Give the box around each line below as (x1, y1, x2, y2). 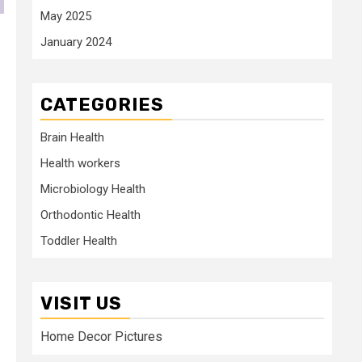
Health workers (40, 155, 120, 170)
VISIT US (40, 292, 122, 314)
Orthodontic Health (40, 207, 141, 222)
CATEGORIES (40, 93, 164, 116)
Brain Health (40, 129, 104, 145)
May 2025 (40, 8, 91, 23)
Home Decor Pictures (40, 328, 162, 344)
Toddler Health (40, 233, 117, 248)
